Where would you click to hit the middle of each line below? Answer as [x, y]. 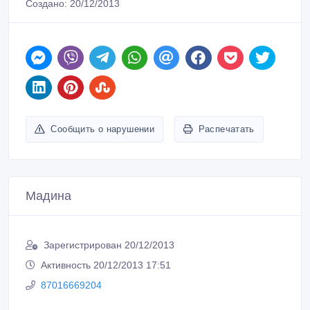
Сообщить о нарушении [103, 129]
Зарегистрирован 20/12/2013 [109, 245]
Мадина [48, 196]
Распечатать [226, 129]
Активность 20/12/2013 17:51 [106, 265]
